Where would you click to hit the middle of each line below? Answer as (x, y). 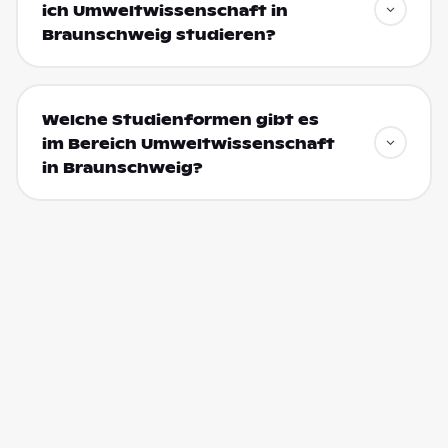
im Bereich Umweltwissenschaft (188, 143)
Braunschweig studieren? (158, 34)
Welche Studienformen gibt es (180, 119)
